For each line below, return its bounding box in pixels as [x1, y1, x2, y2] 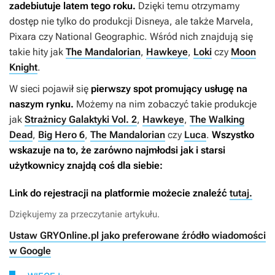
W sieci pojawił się [9, 83, 91, 95]
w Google [9, 245, 51, 257]
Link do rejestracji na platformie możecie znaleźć [9, 187, 230, 199]
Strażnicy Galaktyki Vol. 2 [25, 114, 137, 126]
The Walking [190, 114, 244, 126]
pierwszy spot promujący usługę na [91, 83, 247, 95]
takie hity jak [9, 46, 66, 58]
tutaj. [230, 187, 252, 199]
